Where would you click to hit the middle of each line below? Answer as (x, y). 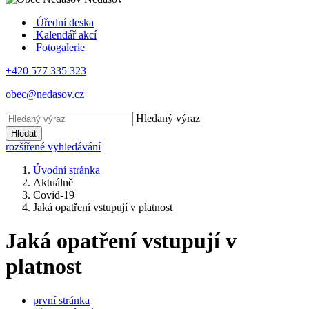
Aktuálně (53, 182)
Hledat (24, 133)
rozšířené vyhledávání (53, 147)
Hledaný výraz (168, 118)
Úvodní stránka (67, 170)
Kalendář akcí (66, 35)
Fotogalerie (59, 47)
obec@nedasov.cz (45, 94)
